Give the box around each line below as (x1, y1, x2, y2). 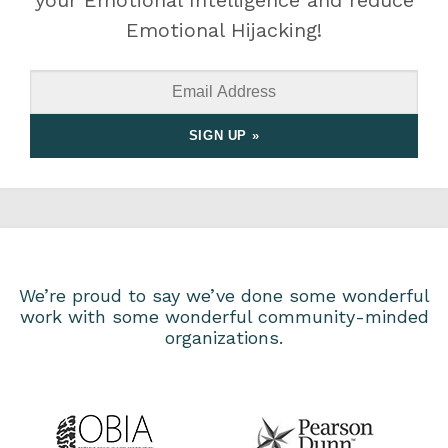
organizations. (165, 327, 283, 349)
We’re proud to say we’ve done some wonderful (18, 285, 430, 307)
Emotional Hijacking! (126, 18, 322, 43)
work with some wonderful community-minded (19, 306, 429, 328)
